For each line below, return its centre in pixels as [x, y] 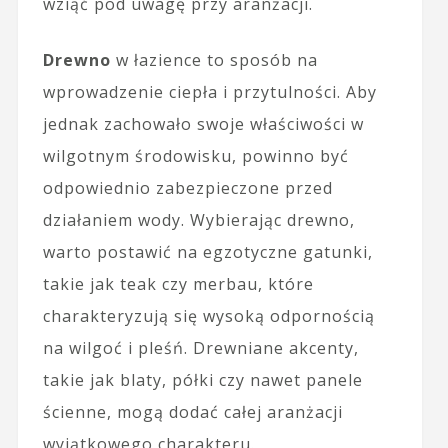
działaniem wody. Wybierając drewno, [198, 219]
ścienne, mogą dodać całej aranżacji [192, 411]
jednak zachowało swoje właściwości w [203, 123]
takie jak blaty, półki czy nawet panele [202, 379]
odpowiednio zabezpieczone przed [187, 187]
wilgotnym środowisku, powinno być [195, 155]
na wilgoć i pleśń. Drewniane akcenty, [200, 347]
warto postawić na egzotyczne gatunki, [207, 251]
